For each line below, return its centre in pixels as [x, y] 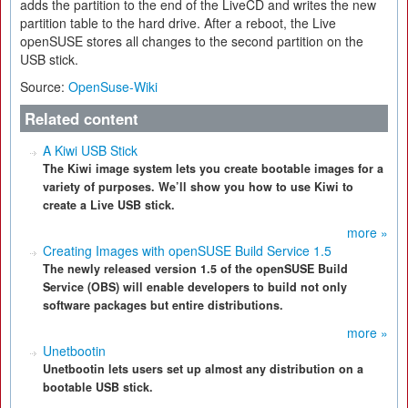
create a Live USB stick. [109, 205]
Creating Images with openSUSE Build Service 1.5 [187, 250]
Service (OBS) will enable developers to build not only [195, 287]
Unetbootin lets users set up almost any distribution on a [203, 369]
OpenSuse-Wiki [113, 87]
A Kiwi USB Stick [90, 150]
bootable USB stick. [98, 387]
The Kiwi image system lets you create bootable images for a [213, 168]
